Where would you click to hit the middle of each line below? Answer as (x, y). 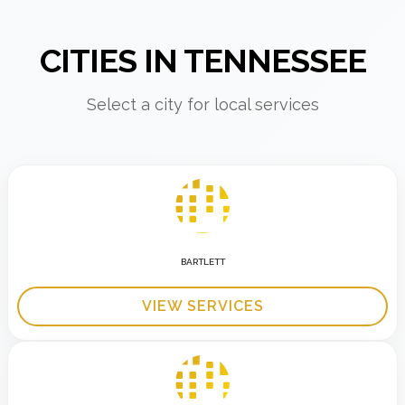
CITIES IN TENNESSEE (202, 60)
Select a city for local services (202, 104)
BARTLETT (202, 261)
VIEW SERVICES (202, 306)
